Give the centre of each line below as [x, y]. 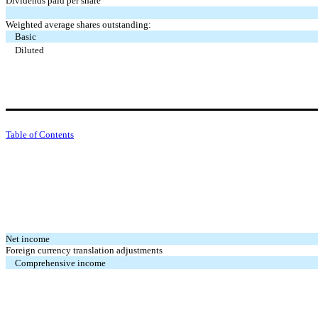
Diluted [30, 50]
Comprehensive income [61, 263]
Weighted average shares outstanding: [78, 24]
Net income [28, 238]
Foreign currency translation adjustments [84, 250]
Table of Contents [40, 134]
